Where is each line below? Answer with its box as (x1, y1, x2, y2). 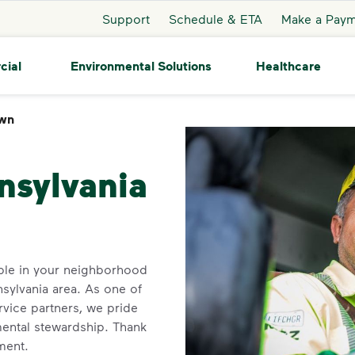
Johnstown (21, 111, 85, 127)
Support (101, 10, 150, 26)
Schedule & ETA (168, 10, 262, 26)
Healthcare (255, 58, 321, 74)
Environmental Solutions (70, 57, 212, 74)
